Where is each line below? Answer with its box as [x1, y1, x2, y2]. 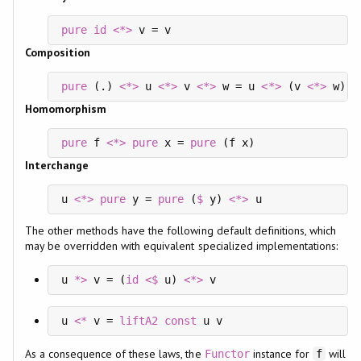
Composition [24, 44, 90, 60]
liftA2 [118, 313, 159, 327]
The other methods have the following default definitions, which [24, 222, 337, 238]
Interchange [24, 157, 89, 172]
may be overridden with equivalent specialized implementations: [24, 238, 338, 253]
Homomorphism [24, 101, 106, 116]
